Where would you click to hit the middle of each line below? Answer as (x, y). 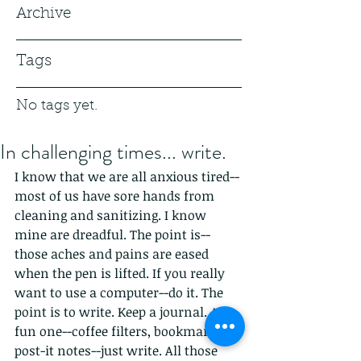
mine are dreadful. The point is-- (112, 234)
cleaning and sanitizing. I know (112, 215)
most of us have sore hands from (116, 196)
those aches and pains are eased (113, 254)
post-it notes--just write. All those (118, 351)
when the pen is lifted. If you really (121, 273)
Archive (44, 14)
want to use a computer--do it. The (120, 293)
